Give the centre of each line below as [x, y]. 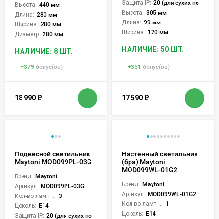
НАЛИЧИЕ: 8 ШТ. [44, 51]
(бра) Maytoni [143, 162]
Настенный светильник [160, 154]
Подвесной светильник [53, 154]
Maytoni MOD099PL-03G [53, 162]
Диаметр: [27, 34]
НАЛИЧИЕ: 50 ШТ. [153, 49]
